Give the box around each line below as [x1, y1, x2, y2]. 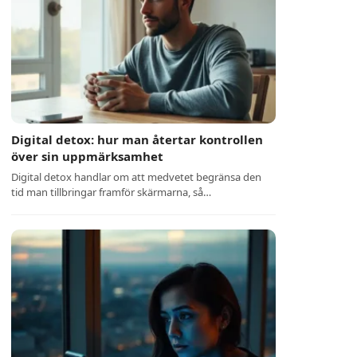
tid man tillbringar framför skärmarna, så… [11, 185, 212, 199]
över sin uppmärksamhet [11, 148, 164, 164]
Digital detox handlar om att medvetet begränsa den [11, 170, 262, 184]
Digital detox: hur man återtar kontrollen [11, 131, 264, 147]
